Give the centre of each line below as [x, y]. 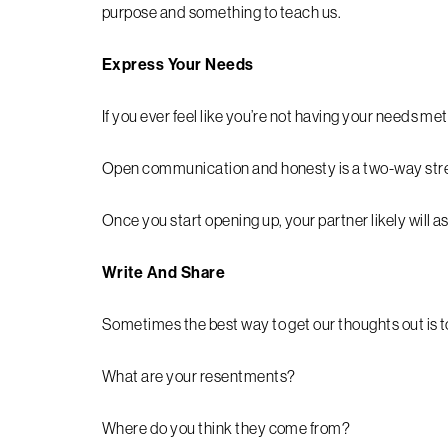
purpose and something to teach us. [223, 12]
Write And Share [164, 272]
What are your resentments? [200, 376]
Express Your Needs [180, 64]
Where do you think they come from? [227, 428]
